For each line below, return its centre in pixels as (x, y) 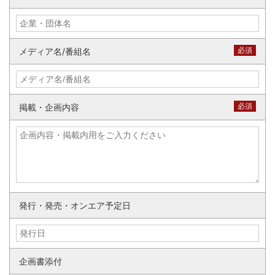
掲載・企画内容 (49, 107)
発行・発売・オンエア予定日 (75, 206)
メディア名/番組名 (55, 52)
